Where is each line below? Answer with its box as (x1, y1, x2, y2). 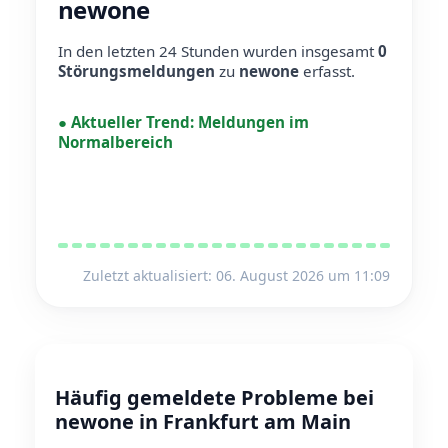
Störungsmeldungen (58, 61, 215, 81)
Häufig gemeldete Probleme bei (55, 384, 374, 412)
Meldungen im (198, 112, 309, 133)
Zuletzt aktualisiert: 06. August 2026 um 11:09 (83, 266, 390, 286)
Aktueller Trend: (67, 112, 198, 133)
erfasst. (299, 61, 355, 81)
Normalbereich (58, 132, 173, 153)
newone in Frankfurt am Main (55, 408, 351, 436)
